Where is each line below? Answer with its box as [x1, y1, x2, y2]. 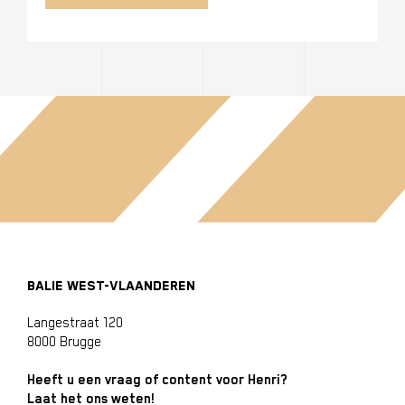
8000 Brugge [27, 334, 101, 350]
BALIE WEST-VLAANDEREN [27, 278, 195, 294]
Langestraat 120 [27, 315, 123, 331]
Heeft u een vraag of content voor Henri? [27, 372, 287, 388]
